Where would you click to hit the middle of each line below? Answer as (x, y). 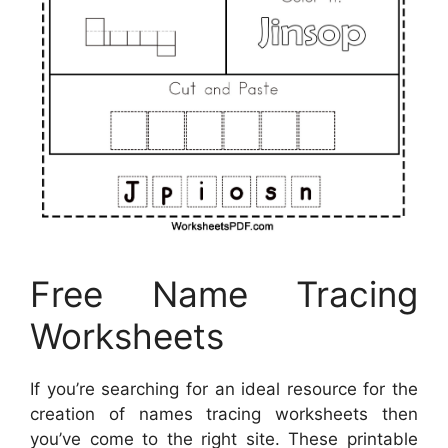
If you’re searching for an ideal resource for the (224, 388)
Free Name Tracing (224, 293)
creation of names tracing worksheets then (224, 413)
